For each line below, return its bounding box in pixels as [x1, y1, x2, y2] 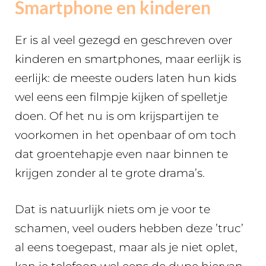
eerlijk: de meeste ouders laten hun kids [15, 71, 236, 85]
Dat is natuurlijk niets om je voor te [15, 202, 210, 216]
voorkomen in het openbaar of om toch [15, 128, 236, 142]
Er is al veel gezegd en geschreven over [15, 33, 232, 47]
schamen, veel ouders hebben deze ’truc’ [15, 221, 243, 235]
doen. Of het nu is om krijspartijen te [15, 109, 218, 123]
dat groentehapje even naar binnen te [15, 147, 228, 161]
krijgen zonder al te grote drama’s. [15, 166, 205, 180]
